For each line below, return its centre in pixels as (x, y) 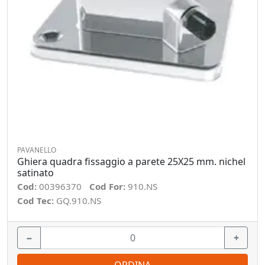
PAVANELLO (37, 150)
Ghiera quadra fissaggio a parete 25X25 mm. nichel (131, 161)
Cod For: (109, 186)
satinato (35, 173)
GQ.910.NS (79, 201)
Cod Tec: (37, 201)
